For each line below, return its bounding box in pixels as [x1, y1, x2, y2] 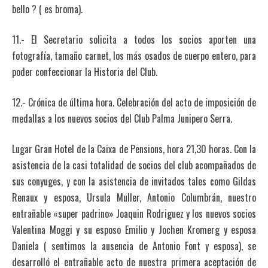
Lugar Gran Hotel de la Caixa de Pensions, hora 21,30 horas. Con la [12, 141, 256, 156]
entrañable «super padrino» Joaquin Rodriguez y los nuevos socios [12, 206, 256, 221]
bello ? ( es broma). [12, 1, 83, 16]
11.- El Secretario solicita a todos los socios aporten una [12, 32, 256, 47]
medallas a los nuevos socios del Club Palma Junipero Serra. [12, 111, 232, 126]
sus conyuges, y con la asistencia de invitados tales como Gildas [12, 173, 256, 188]
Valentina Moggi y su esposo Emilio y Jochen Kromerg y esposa [12, 222, 256, 237]
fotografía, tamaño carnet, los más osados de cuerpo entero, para [12, 48, 256, 63]
